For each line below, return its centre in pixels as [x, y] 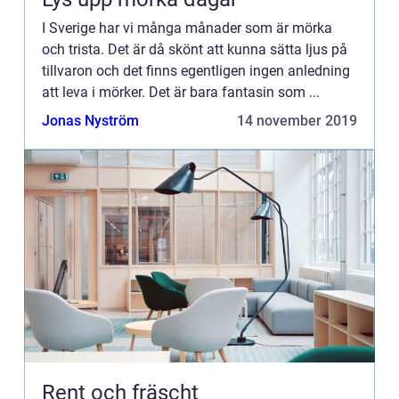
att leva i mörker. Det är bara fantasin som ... [181, 92]
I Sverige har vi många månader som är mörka [187, 28]
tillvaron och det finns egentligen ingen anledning [196, 71]
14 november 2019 [297, 121]
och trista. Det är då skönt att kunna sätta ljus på [195, 49]
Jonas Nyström [90, 121]
